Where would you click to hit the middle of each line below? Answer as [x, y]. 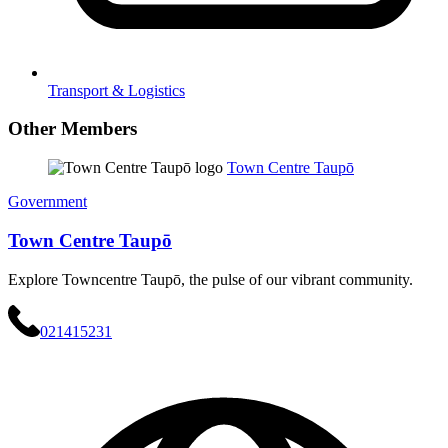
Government [47, 202]
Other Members [72, 129]
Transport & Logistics [116, 90]
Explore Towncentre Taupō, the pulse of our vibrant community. [210, 279]
